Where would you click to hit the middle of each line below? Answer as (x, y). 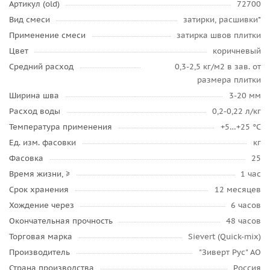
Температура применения (61, 127)
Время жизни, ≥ (39, 174)
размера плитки (229, 80)
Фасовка (26, 158)
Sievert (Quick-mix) (224, 237)
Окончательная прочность (61, 221)
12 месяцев (238, 190)
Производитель (39, 252)
